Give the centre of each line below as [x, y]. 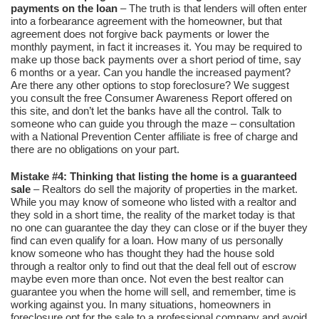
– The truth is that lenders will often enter [212, 8]
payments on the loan [64, 8]
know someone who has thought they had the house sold [142, 253]
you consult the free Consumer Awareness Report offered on [151, 98]
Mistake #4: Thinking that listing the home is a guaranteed [154, 176]
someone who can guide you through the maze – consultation [153, 124]
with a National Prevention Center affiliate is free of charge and [154, 136]
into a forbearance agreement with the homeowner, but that [146, 21]
